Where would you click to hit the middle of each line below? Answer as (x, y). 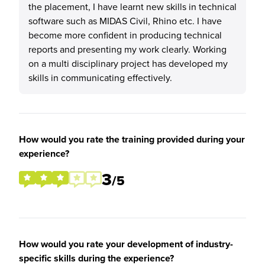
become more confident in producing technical (125, 35)
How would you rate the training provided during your (132, 139)
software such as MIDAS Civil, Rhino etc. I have (125, 21)
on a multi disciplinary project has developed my (128, 63)
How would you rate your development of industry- (126, 244)
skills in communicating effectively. (100, 77)
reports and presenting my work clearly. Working (127, 49)
